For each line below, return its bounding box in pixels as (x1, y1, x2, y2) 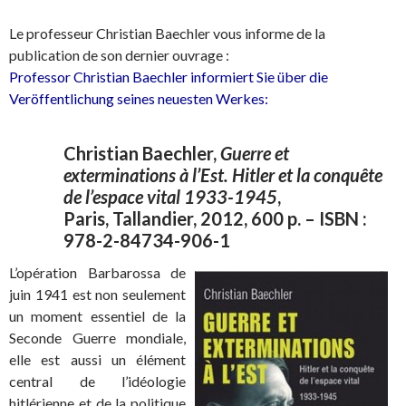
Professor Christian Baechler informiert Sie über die (9, 68, 328, 86)
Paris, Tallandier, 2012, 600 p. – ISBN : (63, 208, 367, 230)
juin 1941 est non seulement (9, 285, 186, 304)
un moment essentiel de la (9, 307, 186, 325)
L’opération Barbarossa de (9, 264, 186, 282)
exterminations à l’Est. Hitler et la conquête (63, 164, 382, 187)
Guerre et (220, 142, 289, 165)
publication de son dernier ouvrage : (9, 46, 229, 64)
